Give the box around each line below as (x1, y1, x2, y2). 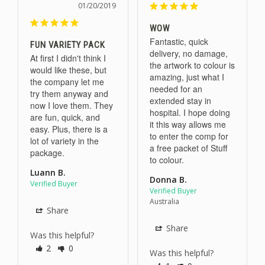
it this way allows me (149, 118, 226, 131)
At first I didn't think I (30, 52, 106, 64)
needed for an (149, 83, 202, 95)
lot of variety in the (30, 135, 99, 147)
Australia (149, 196, 179, 207)
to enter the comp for (149, 130, 228, 143)
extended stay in (149, 95, 211, 107)
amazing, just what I (149, 71, 224, 83)
